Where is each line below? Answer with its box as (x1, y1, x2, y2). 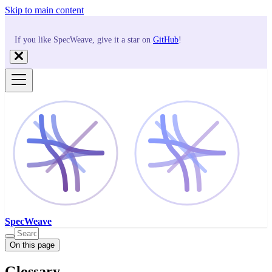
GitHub (153, 35, 178, 44)
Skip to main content (5, 5, 84, 15)
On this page (10, 240, 55, 250)
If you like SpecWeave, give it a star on (15, 35, 153, 44)
